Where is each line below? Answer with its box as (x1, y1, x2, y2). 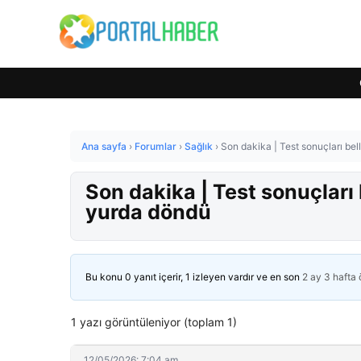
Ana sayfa (81, 140, 127, 152)
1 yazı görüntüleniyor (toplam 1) (71, 315, 237, 329)
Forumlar (135, 140, 176, 152)
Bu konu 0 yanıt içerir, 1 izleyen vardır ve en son (85, 271, 302, 283)
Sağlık (185, 140, 213, 152)
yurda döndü (85, 200, 211, 224)
